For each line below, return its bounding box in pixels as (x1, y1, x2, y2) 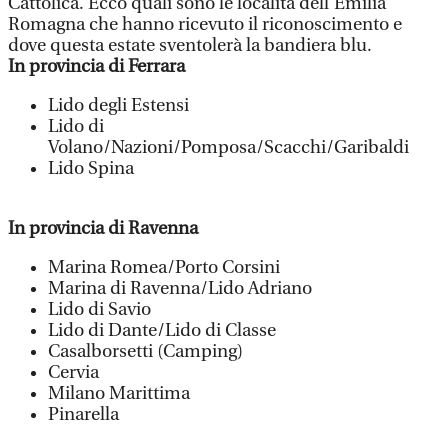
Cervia (48, 362, 103, 383)
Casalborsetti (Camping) (48, 341, 243, 362)
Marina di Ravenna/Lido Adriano (48, 278, 316, 299)
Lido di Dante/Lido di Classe (48, 320, 280, 341)
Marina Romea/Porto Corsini (48, 257, 284, 278)
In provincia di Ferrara (8, 56, 185, 77)
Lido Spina (48, 158, 134, 179)
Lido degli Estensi (48, 95, 193, 116)
